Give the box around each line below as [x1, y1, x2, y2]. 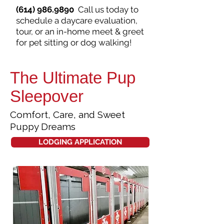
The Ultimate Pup [10, 68, 135, 87]
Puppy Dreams [10, 121, 75, 132]
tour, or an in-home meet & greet [16, 26, 144, 36]
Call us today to [76, 4, 138, 14]
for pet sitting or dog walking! [16, 37, 133, 47]
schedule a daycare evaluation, [16, 15, 137, 25]
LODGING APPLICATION [38, 137, 122, 146]
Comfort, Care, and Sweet [10, 109, 125, 120]
